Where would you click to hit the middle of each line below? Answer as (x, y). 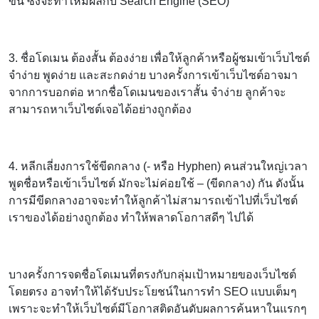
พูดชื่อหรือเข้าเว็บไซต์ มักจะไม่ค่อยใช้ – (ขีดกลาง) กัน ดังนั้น (156, 183)
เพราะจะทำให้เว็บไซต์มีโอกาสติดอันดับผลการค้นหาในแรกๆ (158, 308)
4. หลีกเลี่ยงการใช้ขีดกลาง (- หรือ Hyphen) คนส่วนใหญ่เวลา (158, 166)
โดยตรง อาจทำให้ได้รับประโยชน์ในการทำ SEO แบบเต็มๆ (153, 291)
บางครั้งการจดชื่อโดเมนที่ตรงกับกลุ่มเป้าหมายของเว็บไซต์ (152, 274)
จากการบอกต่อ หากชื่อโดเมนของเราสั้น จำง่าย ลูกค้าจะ (147, 92)
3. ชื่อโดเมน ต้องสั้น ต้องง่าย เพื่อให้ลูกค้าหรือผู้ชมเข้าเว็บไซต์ (159, 58)
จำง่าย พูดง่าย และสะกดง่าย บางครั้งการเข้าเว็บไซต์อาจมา (153, 75)
